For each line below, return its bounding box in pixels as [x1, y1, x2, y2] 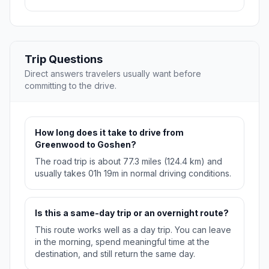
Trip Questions [25, 53, 103, 66]
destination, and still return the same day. [35, 249, 195, 259]
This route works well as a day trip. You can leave [35, 225, 231, 235]
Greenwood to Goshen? [35, 139, 136, 150]
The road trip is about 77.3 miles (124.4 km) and [35, 156, 222, 167]
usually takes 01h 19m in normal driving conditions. [35, 168, 231, 179]
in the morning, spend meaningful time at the [35, 237, 210, 247]
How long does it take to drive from [35, 127, 184, 138]
